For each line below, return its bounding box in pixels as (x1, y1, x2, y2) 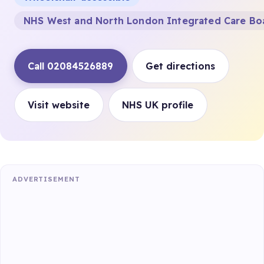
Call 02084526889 (28, 60, 114, 72)
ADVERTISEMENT (12, 174, 80, 183)
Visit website (28, 98, 90, 111)
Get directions (146, 60, 216, 72)
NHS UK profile (122, 98, 194, 111)
